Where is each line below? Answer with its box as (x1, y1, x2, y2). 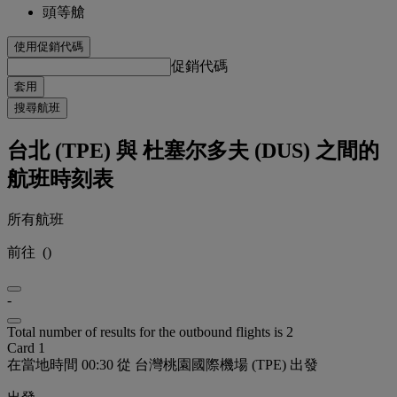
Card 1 (7, 340, 45, 356)
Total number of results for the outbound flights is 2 (7, 324, 293, 340)
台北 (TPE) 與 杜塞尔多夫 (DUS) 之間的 (7, 139, 379, 163)
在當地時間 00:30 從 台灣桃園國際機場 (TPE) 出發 (7, 357, 318, 373)
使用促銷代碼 (14, 40, 83, 54)
